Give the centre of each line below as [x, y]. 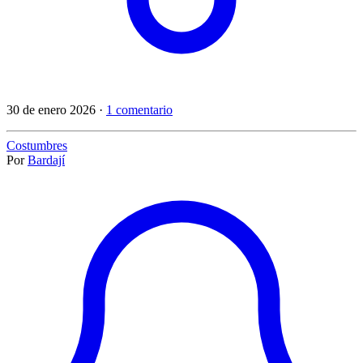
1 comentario [139, 109]
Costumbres [37, 145]
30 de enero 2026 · [56, 109]
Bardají [46, 160]
